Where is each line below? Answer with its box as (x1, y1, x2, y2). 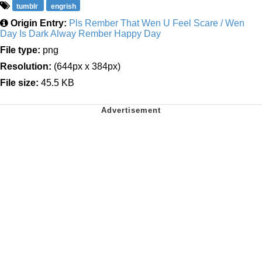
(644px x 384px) (51, 61, 120, 71)
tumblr (16, 2, 40, 11)
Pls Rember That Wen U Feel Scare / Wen (69, 18, 244, 28)
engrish (50, 2, 76, 11)
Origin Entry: (11, 18, 67, 28)
